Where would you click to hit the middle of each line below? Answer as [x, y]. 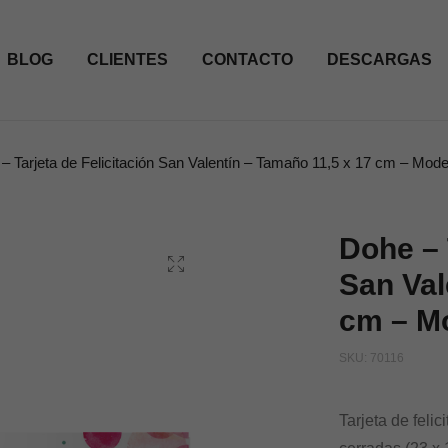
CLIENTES [127, 60]
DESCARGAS [379, 60]
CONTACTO [247, 60]
